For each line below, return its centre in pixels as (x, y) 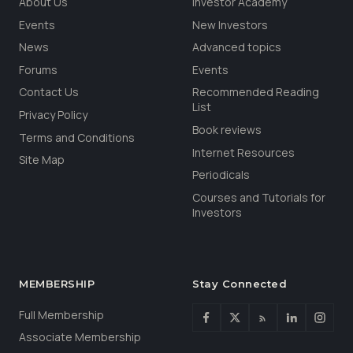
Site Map (42, 160)
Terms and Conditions (77, 137)
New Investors (230, 24)
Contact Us (49, 92)
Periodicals (221, 175)
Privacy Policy (53, 114)
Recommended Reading (256, 92)
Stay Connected (240, 283)
